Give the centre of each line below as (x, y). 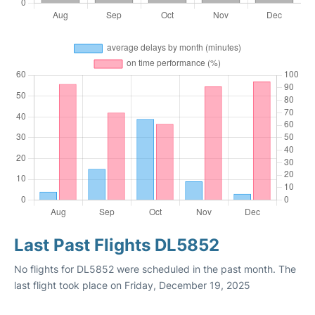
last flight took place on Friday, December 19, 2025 (132, 285)
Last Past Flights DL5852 (117, 245)
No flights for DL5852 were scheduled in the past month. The (155, 269)
